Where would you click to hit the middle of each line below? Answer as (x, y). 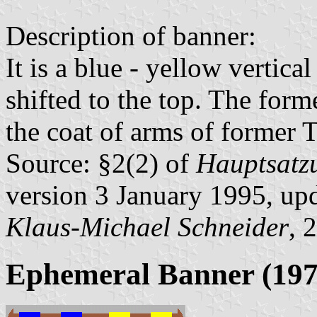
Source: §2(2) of (101, 163)
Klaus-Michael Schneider (147, 226)
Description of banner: (131, 35)
